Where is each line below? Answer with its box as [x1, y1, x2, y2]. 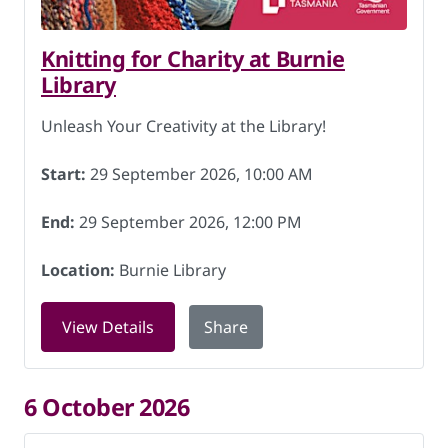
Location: [41, 259, 115, 281]
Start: [41, 163, 86, 185]
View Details [62, 316, 154, 338]
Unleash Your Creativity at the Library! [41, 115, 326, 137]
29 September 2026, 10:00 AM [86, 163, 313, 185]
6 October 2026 [24, 391, 190, 423]
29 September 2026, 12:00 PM [75, 211, 302, 233]
